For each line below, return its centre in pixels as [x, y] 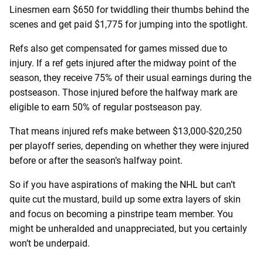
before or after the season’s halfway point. [97, 160]
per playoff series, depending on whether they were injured [129, 146]
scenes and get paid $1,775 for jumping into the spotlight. [130, 24]
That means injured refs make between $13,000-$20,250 [126, 131]
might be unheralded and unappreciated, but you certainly [128, 228]
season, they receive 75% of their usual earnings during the [130, 77]
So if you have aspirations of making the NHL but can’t [122, 184]
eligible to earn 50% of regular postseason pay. [107, 107]
